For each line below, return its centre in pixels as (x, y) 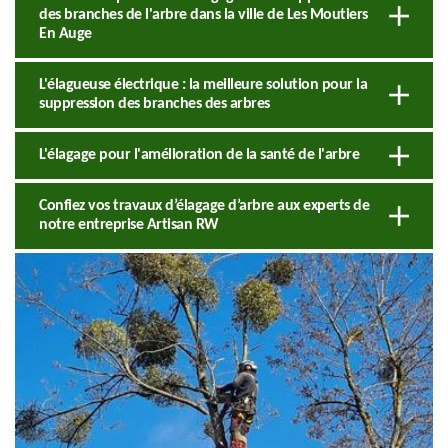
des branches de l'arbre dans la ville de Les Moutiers (203, 14)
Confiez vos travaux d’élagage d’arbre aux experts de (204, 205)
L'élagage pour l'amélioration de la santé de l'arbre (199, 154)
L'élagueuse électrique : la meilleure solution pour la (203, 84)
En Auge (65, 33)
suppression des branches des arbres (154, 103)
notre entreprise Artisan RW (129, 224)
